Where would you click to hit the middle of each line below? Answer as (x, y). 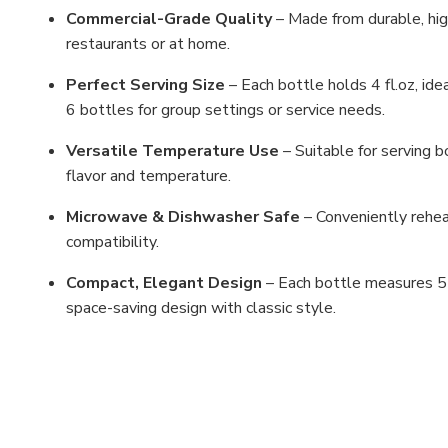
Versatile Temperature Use (173, 151)
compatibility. (113, 242)
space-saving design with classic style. (201, 308)
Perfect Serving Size (146, 85)
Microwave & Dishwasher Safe (183, 217)
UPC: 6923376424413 (133, 390)
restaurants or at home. (148, 44)
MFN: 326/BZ (97, 349)
